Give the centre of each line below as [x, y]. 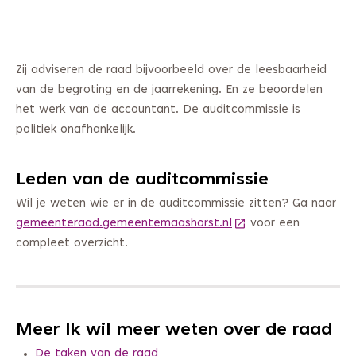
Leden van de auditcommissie [142, 181]
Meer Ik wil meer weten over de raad [174, 331]
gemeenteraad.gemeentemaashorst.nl [124, 224]
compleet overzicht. [72, 244]
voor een [273, 224]
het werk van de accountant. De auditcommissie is [158, 110]
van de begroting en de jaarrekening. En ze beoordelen [169, 90]
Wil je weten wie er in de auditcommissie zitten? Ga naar [176, 204]
